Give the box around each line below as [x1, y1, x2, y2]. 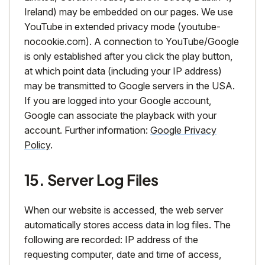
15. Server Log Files [24, 170, 159, 190]
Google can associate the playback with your [24, 109, 216, 122]
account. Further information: [24, 124, 150, 137]
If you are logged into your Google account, [24, 95, 212, 107]
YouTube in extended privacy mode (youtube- [24, 21, 221, 33]
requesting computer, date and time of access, [24, 248, 222, 261]
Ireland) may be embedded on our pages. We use [24, 6, 233, 18]
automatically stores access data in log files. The [24, 219, 231, 231]
